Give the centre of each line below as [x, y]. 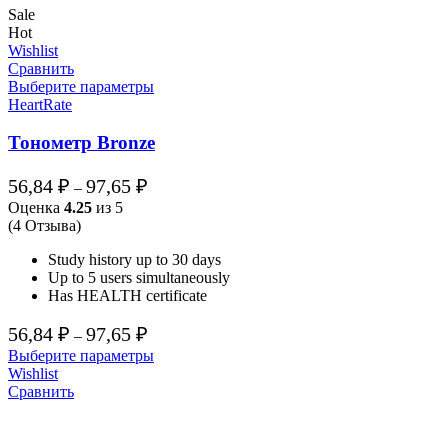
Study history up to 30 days [134, 260]
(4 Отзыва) [44, 226]
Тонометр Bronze [81, 143]
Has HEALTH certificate [127, 296]
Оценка [36, 208]
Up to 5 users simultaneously [139, 278]
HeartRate [40, 104]
